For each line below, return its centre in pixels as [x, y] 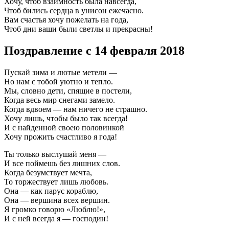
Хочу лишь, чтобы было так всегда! [66, 118]
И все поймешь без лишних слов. [62, 163]
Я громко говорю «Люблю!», [55, 209]
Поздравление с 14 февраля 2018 [94, 50]
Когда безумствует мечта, [48, 172]
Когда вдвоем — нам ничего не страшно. [76, 109]
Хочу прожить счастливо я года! [61, 136]
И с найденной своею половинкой [64, 127]
